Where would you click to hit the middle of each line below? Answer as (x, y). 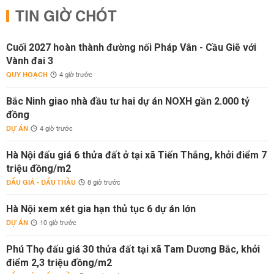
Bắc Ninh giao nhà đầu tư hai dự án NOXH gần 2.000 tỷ (128, 101)
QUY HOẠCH (27, 75)
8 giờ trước (104, 183)
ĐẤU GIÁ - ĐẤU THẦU (41, 183)
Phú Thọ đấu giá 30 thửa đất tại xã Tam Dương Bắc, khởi (133, 249)
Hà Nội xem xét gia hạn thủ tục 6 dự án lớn (101, 209)
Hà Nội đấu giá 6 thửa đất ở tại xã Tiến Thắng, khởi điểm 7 (136, 155)
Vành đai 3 (30, 61)
